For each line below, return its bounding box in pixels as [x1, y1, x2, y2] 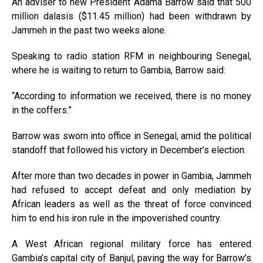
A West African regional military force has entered [12, 238, 251, 249]
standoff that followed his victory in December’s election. [12, 144, 246, 156]
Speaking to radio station [12, 50, 124, 62]
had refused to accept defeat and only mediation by [12, 184, 251, 195]
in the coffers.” [12, 104, 72, 116]
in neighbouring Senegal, [143, 50, 252, 62]
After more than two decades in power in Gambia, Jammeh [12, 170, 251, 181]
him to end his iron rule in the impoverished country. [12, 213, 221, 224]
